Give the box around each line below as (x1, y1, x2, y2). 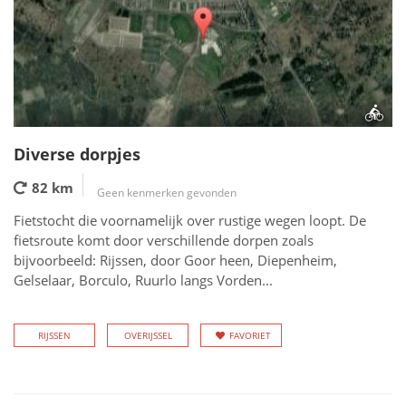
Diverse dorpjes (14, 143, 140, 165)
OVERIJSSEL (123, 329, 172, 342)
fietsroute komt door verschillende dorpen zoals (14, 231, 314, 249)
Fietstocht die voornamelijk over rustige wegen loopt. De (14, 211, 366, 229)
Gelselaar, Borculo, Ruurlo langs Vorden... (14, 271, 273, 289)
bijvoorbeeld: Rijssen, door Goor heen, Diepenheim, (14, 251, 337, 269)
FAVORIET (229, 329, 271, 342)
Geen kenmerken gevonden (97, 185, 237, 200)
